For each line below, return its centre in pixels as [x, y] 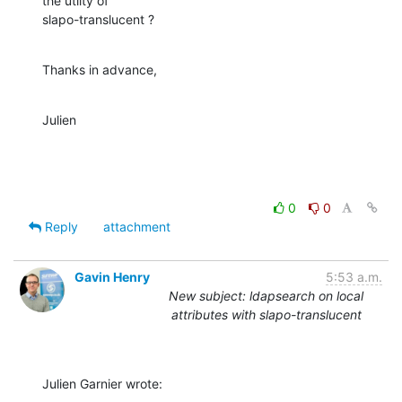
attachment [137, 227]
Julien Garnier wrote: [102, 384]
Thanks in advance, [100, 70]
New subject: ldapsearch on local [266, 296]
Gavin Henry [112, 277]
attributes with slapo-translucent [266, 315]
